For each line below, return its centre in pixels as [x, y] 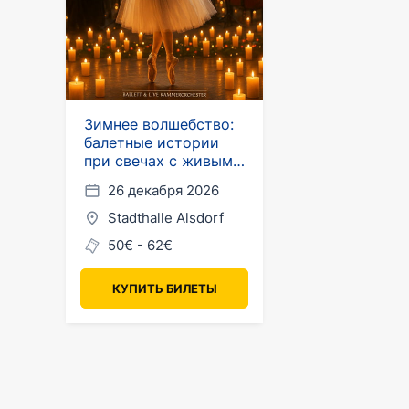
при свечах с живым [158, 161]
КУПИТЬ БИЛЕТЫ [164, 288]
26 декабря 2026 [163, 190]
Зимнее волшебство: [159, 124]
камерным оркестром [164, 179]
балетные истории [152, 142]
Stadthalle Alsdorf [166, 218]
